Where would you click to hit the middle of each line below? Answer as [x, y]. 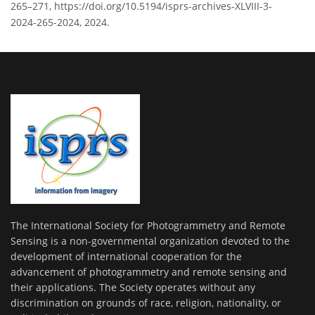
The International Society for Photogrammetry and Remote [148, 226]
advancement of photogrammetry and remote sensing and [149, 272]
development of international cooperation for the [126, 257]
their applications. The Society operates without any [133, 288]
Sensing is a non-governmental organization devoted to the [150, 241]
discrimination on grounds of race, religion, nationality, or [146, 303]
